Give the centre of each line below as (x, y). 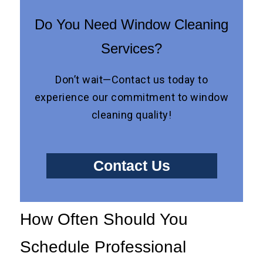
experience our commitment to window (131, 97)
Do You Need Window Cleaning (131, 25)
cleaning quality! (131, 115)
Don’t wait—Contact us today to (131, 80)
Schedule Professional (103, 247)
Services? (131, 49)
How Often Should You (104, 220)
